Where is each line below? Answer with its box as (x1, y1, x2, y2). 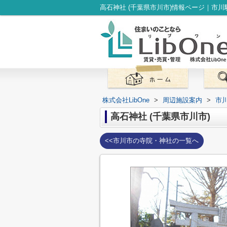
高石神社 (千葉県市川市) (110, 111, 210, 122)
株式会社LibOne (102, 96, 149, 104)
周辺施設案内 (163, 96, 202, 104)
